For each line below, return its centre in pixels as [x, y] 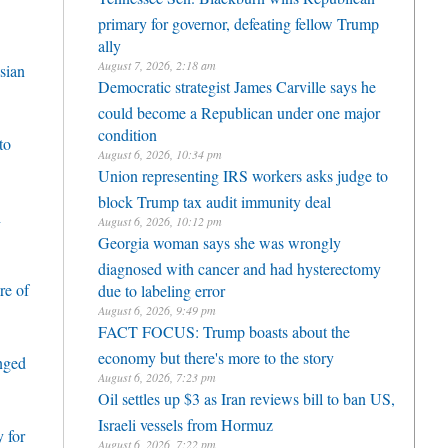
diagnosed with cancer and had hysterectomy [239, 266]
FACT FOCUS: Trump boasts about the [224, 331]
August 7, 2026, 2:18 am [157, 65]
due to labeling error [161, 288]
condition [127, 132]
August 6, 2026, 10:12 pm [160, 221]
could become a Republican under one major [239, 110]
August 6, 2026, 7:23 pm [157, 377]
